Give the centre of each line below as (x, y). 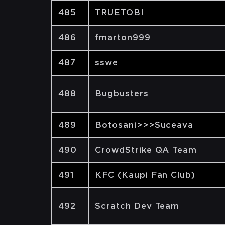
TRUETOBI (120, 12)
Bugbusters (122, 94)
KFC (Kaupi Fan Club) (145, 175)
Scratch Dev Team (137, 206)
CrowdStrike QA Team (146, 150)
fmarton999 (123, 37)
